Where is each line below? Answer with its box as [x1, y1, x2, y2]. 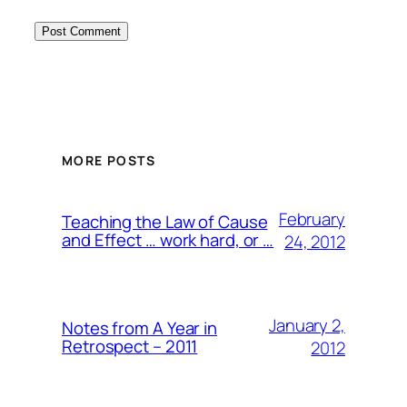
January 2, [268, 313, 345, 337]
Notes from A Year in [62, 316, 217, 340]
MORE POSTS [62, 151, 155, 169]
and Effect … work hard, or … [62, 228, 274, 252]
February [278, 207, 345, 231]
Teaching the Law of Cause [62, 210, 268, 233]
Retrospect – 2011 [62, 334, 198, 358]
